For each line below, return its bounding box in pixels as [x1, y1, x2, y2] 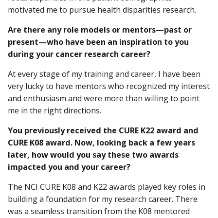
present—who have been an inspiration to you [8, 36, 189, 47]
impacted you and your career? [8, 162, 130, 173]
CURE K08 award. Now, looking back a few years [8, 137, 195, 148]
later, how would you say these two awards [8, 149, 179, 161]
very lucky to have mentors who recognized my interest [8, 81, 210, 92]
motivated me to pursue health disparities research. [8, 4, 196, 15]
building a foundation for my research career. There [8, 194, 198, 205]
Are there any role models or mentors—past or [8, 24, 192, 35]
